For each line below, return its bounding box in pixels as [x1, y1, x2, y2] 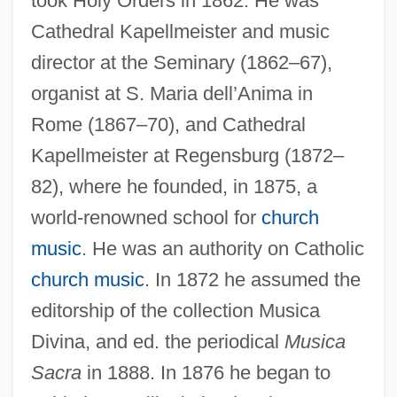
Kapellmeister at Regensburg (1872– [30, 144, 344, 167]
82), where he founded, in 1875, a [30, 175, 317, 198]
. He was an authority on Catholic [81, 237, 364, 260]
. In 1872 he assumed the [144, 268, 361, 291]
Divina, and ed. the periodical [30, 330, 284, 353]
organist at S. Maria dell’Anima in [30, 82, 313, 105]
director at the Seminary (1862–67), [30, 51, 332, 74]
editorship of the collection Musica [30, 299, 320, 322]
